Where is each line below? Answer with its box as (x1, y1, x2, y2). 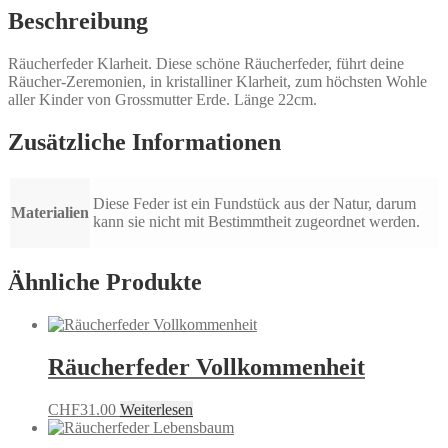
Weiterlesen (120, 401, 193, 419)
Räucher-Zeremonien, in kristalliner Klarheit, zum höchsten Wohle (8, 72, 427, 90)
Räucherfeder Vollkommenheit (48, 354, 365, 381)
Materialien (11, 203, 89, 221)
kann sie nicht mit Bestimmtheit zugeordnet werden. (93, 212, 420, 230)
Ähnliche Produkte (8, 269, 202, 296)
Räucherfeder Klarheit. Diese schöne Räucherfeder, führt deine (8, 54, 404, 72)
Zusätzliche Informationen (8, 128, 281, 155)
